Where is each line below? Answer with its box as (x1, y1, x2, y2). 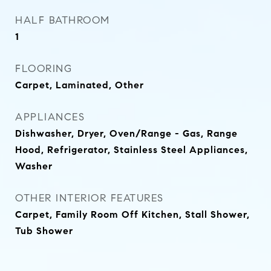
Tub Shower (15, 225, 73, 237)
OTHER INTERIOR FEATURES (15, 192, 164, 204)
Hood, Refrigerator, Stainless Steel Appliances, (15, 144, 248, 155)
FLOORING (15, 62, 72, 75)
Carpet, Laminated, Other (15, 79, 144, 91)
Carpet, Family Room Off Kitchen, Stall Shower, (15, 209, 250, 220)
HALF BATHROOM (15, 14, 110, 27)
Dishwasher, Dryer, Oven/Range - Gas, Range (15, 128, 238, 139)
